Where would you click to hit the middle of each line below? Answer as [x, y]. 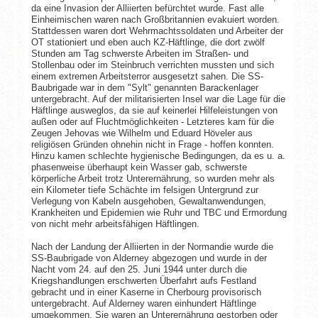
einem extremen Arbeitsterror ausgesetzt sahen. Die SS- [147, 76]
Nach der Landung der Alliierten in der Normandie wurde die [152, 246]
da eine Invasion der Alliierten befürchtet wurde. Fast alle [147, 8]
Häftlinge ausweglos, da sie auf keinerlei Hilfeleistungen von [154, 110]
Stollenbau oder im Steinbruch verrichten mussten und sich [152, 65]
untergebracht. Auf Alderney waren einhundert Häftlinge [143, 303]
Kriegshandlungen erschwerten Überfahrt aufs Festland [143, 280]
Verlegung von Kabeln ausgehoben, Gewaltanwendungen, [148, 201]
